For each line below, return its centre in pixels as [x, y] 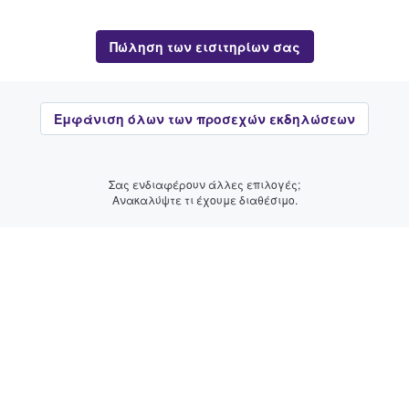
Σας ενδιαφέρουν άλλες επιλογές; [204, 184]
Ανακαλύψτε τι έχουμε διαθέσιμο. [204, 199]
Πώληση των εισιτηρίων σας [204, 47]
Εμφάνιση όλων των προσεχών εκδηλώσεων [204, 118]
